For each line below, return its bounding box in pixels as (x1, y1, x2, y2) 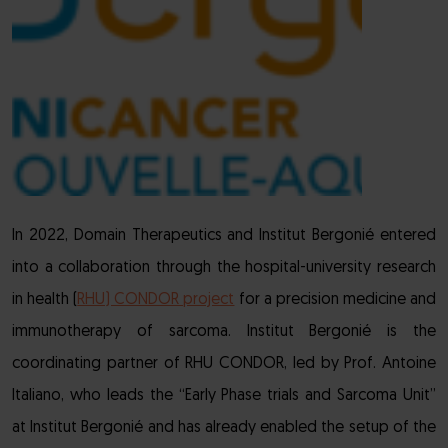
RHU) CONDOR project (77, 292, 235, 308)
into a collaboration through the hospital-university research (12, 260, 436, 276)
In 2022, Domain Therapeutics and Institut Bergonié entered (12, 228, 436, 244)
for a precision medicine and (234, 292, 437, 308)
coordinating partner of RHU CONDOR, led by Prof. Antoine (12, 356, 436, 372)
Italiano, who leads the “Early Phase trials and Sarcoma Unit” (12, 388, 436, 404)
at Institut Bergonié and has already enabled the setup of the (12, 420, 436, 436)
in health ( (12, 292, 78, 308)
